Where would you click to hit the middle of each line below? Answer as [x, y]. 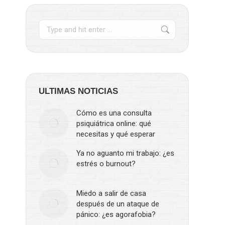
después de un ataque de [118, 204]
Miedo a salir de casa [111, 193]
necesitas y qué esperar [116, 134]
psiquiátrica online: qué [114, 124]
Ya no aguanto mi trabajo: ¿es [125, 153]
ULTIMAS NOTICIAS [78, 91]
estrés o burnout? [106, 164]
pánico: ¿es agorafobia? [116, 214]
